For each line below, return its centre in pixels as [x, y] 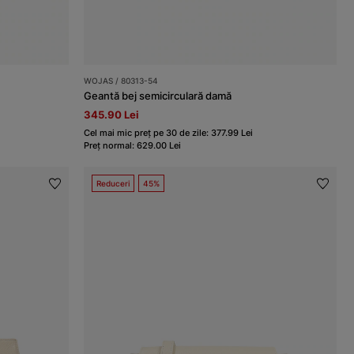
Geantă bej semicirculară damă [158, 96]
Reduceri [113, 184]
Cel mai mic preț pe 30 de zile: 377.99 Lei [169, 133]
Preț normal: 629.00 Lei [133, 146]
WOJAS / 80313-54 [121, 81]
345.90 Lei [112, 115]
